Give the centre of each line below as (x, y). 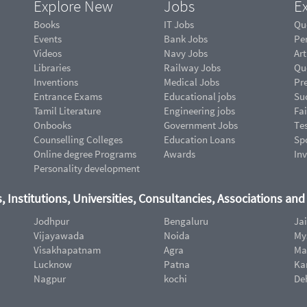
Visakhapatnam (67, 250)
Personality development (87, 168)
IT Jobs (179, 24)
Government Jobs (201, 125)
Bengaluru (186, 221)
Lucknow (53, 264)
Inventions (56, 82)
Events (48, 38)
